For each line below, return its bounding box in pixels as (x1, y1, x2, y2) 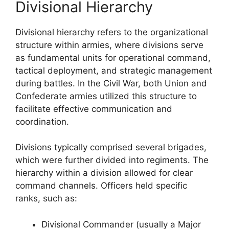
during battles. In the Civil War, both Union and (15, 78, 207, 88)
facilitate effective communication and (15, 103, 172, 114)
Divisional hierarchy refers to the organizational (15, 27, 208, 37)
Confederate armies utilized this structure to (15, 90, 197, 101)
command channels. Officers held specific (15, 180, 187, 191)
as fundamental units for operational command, (15, 52, 211, 63)
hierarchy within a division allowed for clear (15, 168, 193, 178)
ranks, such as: (15, 193, 77, 203)
